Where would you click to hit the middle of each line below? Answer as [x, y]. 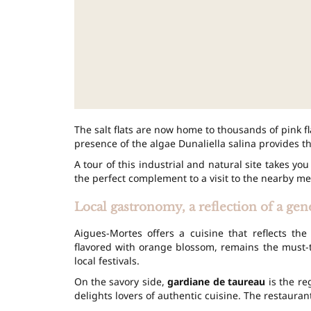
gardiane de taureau [217, 281]
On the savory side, [121, 281]
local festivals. [107, 260]
